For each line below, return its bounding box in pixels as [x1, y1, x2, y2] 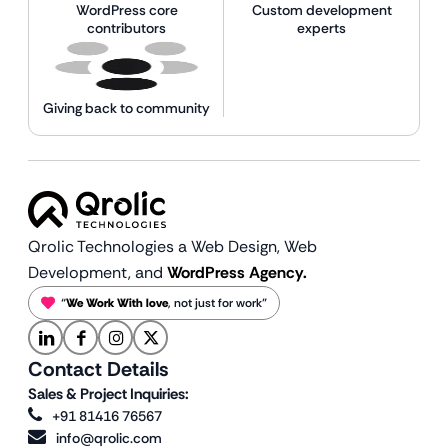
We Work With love [66, 294, 168, 311]
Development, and [28, 261, 167, 283]
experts [297, 19, 346, 37]
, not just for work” [168, 294, 267, 311]
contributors [87, 19, 166, 37]
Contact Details [28, 355, 168, 382]
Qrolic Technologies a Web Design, [28, 235, 284, 257]
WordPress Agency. [167, 261, 307, 283]
